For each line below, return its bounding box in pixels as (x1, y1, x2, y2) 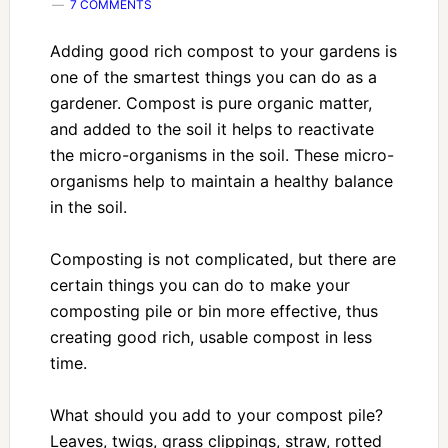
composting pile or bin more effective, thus (49, 301, 378, 321)
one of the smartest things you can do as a (49, 67, 377, 87)
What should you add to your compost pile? (49, 405, 383, 425)
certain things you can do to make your (49, 275, 350, 295)
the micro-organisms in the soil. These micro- (49, 145, 394, 165)
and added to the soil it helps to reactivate (49, 119, 374, 139)
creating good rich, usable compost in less (49, 327, 372, 347)
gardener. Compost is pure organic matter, (49, 93, 372, 113)
